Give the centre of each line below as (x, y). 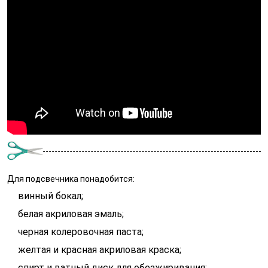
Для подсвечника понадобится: (71, 179)
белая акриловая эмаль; (71, 214)
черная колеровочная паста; (81, 232)
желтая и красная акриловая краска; (100, 250)
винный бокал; (51, 196)
